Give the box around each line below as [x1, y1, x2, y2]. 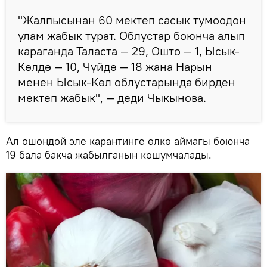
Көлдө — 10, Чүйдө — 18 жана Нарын [18, 59, 212, 74]
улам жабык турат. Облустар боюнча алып [18, 28, 245, 44]
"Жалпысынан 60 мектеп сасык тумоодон [18, 13, 246, 28]
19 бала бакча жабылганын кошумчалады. [6, 148, 212, 162]
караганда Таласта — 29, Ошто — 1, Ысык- [18, 44, 240, 59]
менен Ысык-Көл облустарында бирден [18, 74, 235, 90]
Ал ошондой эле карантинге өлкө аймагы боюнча [6, 134, 250, 148]
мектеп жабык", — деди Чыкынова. [18, 90, 209, 105]
